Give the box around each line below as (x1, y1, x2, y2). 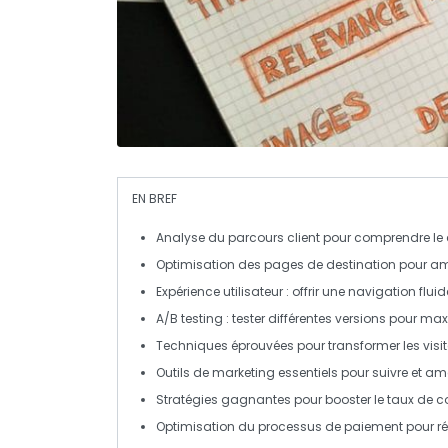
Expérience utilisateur (156, 282, 283, 300)
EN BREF (132, 189, 177, 207)
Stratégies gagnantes (156, 390, 291, 408)
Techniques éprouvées (156, 336, 294, 354)
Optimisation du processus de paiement (156, 417, 403, 435)
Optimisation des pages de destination (156, 255, 396, 273)
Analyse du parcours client (156, 228, 320, 246)
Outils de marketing (156, 363, 275, 381)
